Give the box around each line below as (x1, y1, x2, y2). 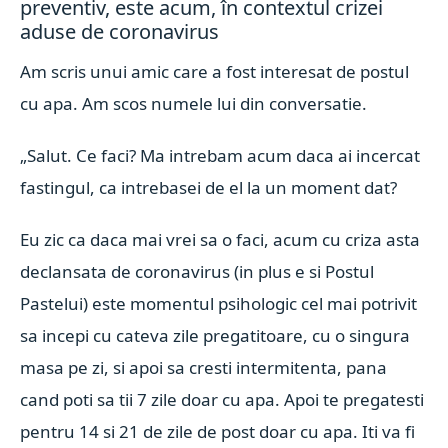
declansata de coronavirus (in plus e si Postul (20, 260, 375, 283)
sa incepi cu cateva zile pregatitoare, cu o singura (20, 324, 411, 347)
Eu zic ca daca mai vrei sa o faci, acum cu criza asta (20, 228, 421, 251)
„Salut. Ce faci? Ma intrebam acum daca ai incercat (20, 144, 421, 167)
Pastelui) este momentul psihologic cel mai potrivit (20, 292, 418, 315)
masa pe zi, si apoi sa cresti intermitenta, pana (20, 356, 388, 379)
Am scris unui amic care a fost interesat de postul (20, 60, 410, 83)
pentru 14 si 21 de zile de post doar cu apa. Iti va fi (20, 420, 416, 443)
